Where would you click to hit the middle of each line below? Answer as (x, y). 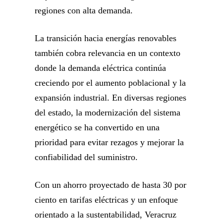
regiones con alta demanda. (84, 11)
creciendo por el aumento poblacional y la (110, 83)
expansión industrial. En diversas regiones (111, 98)
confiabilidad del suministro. (87, 157)
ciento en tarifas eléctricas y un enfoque (106, 200)
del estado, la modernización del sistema (108, 113)
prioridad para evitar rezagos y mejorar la (109, 142)
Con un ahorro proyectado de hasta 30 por (111, 185)
